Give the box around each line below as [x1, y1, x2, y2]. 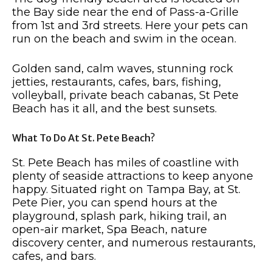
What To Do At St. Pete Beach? [12, 132, 155, 144]
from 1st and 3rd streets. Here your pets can [12, 19, 248, 32]
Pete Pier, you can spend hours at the [12, 196, 217, 209]
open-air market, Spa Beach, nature [12, 223, 207, 236]
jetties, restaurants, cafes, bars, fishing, [12, 75, 221, 89]
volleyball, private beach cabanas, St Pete [12, 89, 239, 102]
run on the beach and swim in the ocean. [12, 32, 236, 46]
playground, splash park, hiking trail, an [12, 209, 227, 223]
